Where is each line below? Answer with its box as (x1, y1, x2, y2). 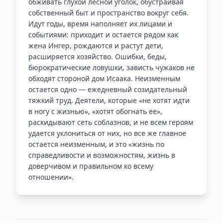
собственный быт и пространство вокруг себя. (28, 8, 189, 17)
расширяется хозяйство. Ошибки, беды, (28, 52, 167, 61)
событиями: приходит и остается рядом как (28, 30, 178, 39)
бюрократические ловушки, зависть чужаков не (28, 63, 195, 72)
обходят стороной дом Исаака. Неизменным (28, 74, 180, 83)
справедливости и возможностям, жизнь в (28, 150, 175, 160)
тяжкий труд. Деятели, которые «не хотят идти (28, 96, 190, 105)
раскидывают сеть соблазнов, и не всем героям (28, 117, 193, 127)
